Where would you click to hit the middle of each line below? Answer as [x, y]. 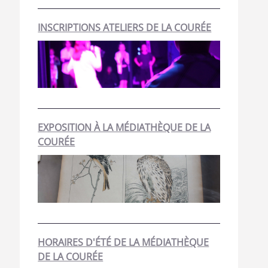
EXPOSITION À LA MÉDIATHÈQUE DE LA [124, 128]
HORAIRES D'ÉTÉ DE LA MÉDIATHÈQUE [124, 242]
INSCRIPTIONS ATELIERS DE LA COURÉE [125, 28]
